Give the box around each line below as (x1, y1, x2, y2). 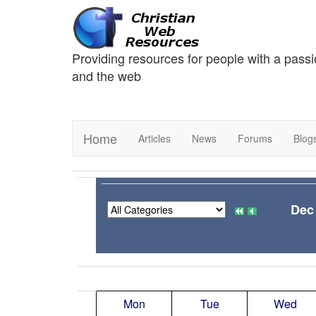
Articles (138, 131, 171, 145)
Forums (238, 131, 272, 145)
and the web (72, 66, 141, 85)
